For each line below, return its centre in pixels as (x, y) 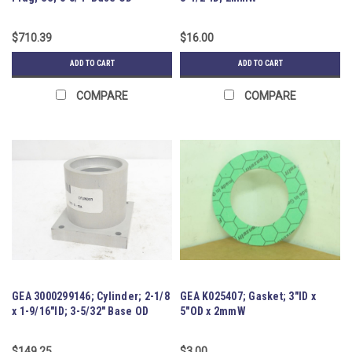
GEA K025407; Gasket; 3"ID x (248, 296)
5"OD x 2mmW (213, 311)
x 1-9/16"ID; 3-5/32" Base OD (80, 311)
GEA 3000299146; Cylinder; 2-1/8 (91, 296)
